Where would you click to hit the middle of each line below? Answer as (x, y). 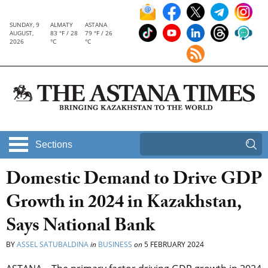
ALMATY (61, 25)
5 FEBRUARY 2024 (173, 245)
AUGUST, (22, 33)
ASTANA (96, 25)
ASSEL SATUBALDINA (53, 245)
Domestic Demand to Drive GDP (134, 181)
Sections (54, 145)
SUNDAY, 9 (25, 25)
